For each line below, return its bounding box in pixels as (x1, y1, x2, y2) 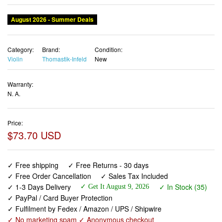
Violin (7, 54, 23, 63)
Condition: (95, 45, 122, 54)
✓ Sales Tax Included (101, 171, 168, 181)
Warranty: (7, 80, 33, 89)
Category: (7, 45, 34, 54)
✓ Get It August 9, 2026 (80, 183, 150, 191)
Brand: (42, 45, 60, 54)
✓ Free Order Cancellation (7, 171, 91, 181)
